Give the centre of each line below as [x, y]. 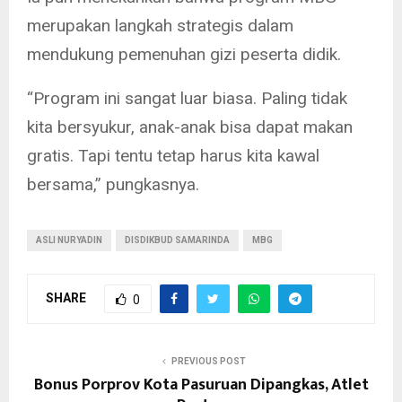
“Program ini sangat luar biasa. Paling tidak [187, 99]
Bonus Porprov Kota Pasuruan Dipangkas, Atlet [201, 385]
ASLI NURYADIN [69, 240]
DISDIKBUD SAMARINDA [177, 240]
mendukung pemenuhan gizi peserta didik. [184, 55]
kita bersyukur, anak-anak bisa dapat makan [190, 127]
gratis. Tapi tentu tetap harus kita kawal [173, 156]
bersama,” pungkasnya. [113, 185]
